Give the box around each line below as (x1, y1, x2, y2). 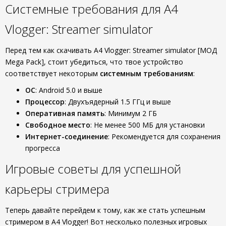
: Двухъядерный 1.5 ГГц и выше (65, 97, 171, 106)
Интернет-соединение (25, 132, 108, 141)
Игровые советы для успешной (5, 160, 181, 177)
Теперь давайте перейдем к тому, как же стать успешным (5, 205, 205, 215)
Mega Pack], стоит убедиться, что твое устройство (5, 57, 183, 67)
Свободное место (25, 120, 90, 130)
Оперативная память (25, 108, 104, 118)
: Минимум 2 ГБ (104, 108, 157, 118)
